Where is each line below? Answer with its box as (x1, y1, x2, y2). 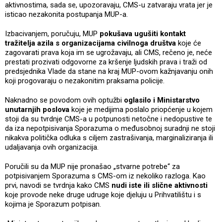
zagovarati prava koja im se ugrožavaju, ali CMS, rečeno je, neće (5, 48, 212, 57)
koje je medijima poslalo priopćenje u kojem (69, 105, 213, 114)
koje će (178, 38, 201, 48)
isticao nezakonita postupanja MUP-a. (5, 9, 128, 19)
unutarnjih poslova (5, 105, 69, 114)
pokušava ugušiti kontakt (100, 29, 186, 38)
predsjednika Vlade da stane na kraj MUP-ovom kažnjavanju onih (5, 66, 213, 76)
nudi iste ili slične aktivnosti (111, 180, 208, 190)
